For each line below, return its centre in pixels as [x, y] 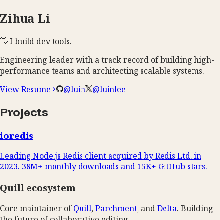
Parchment [116, 208]
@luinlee [109, 89]
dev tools [53, 41]
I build [21, 41]
